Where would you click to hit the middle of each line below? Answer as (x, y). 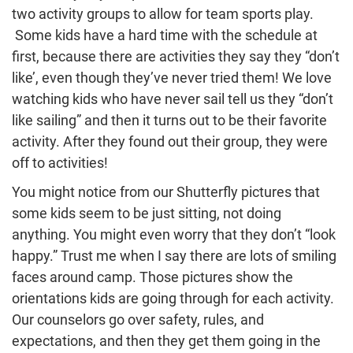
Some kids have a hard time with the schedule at (165, 35)
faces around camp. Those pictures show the (152, 277)
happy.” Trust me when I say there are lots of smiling (174, 256)
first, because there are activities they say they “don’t (176, 57)
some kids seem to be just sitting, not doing (147, 214)
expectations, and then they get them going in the (166, 341)
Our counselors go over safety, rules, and (138, 320)
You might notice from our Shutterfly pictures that (166, 192)
